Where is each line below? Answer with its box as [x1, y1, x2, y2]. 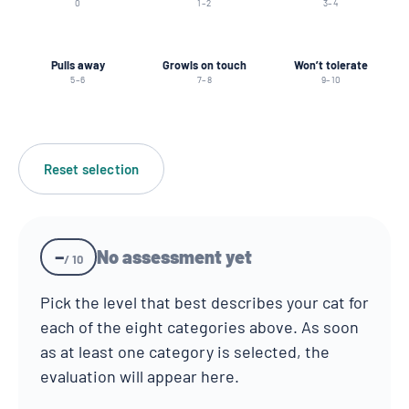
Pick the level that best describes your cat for [40, 292, 369, 313]
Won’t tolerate [294, 57, 369, 72]
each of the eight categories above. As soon [40, 317, 359, 338]
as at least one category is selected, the [40, 341, 330, 362]
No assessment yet [97, 246, 252, 268]
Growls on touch [162, 57, 246, 72]
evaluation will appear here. [40, 366, 239, 387]
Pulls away [50, 57, 105, 72]
